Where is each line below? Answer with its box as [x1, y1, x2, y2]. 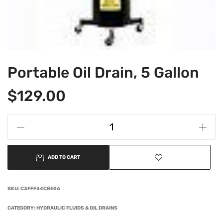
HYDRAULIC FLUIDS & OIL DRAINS [36, 205, 117, 211]
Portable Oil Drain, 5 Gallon [7, 64, 199, 82]
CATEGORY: [7, 205, 36, 211]
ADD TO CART [48, 154, 80, 160]
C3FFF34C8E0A [20, 186, 60, 192]
